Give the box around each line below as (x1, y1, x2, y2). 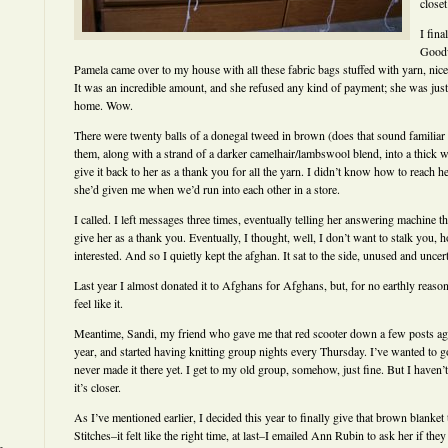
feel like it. (74, 295, 123, 311)
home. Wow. (74, 97, 133, 113)
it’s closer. (74, 379, 121, 395)
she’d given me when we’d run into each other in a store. (74, 181, 340, 197)
